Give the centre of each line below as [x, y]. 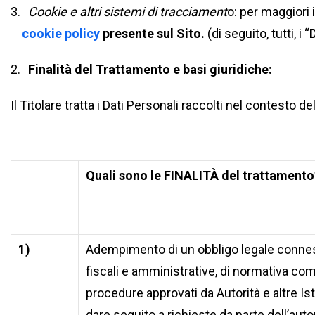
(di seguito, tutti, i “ [259, 33]
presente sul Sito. [154, 33]
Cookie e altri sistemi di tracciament [127, 12]
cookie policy [61, 33]
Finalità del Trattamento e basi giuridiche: [150, 69]
